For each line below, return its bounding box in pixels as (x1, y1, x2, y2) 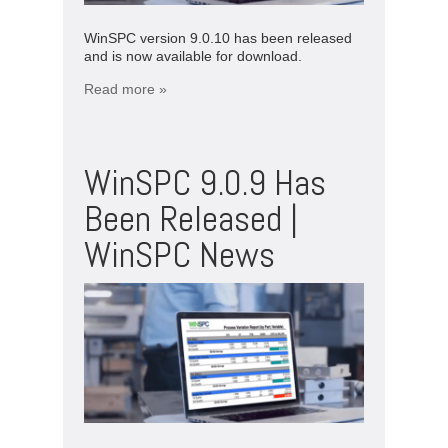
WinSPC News (84, 231, 275, 278)
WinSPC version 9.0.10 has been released (84, 29, 352, 46)
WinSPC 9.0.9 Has (84, 159, 326, 206)
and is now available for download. (84, 47, 302, 64)
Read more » (84, 80, 167, 97)
